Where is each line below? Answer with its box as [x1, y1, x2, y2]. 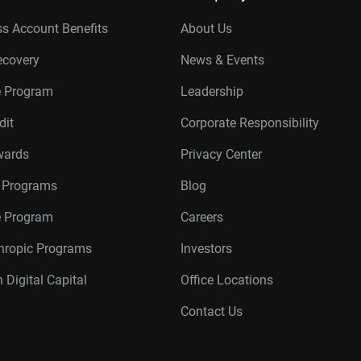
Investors [180, 241, 232, 256]
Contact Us [180, 304, 243, 319]
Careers [180, 210, 223, 225]
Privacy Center [180, 147, 262, 162]
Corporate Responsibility [180, 115, 319, 131]
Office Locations [180, 272, 273, 288]
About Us [180, 21, 232, 36]
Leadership [180, 84, 243, 99]
